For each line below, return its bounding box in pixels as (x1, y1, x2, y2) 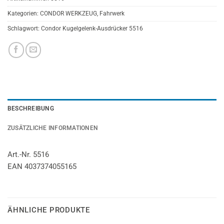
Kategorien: (7, 10, 40, 17)
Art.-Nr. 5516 (7, 150, 49, 159)
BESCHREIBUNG (7, 105, 54, 112)
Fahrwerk (99, 10, 124, 17)
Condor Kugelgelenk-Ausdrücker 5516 (41, 25, 143, 32)
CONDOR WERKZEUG (40, 10, 97, 17)
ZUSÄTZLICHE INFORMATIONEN (7, 124, 98, 132)
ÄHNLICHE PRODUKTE (7, 205, 90, 215)
